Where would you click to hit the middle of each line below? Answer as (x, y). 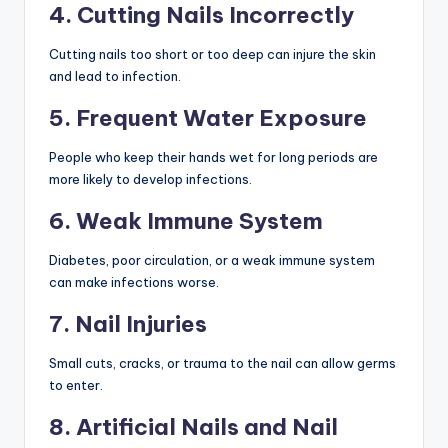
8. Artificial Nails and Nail (193, 426)
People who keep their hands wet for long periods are (213, 156)
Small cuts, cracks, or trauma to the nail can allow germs (222, 362)
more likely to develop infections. (150, 178)
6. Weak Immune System (186, 220)
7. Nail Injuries (128, 323)
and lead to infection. (115, 75)
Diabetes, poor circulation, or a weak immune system (212, 259)
